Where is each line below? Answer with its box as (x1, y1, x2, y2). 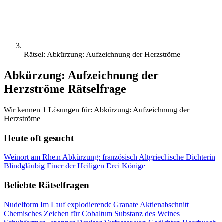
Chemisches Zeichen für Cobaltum (4, 209, 114, 218)
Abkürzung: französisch (62, 153, 139, 162)
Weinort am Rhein (4, 153, 62, 162)
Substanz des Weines (114, 209, 180, 218)
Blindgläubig (4, 162, 47, 170)
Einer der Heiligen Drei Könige (47, 162, 145, 170)
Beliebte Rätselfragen (4, 179, 89, 190)
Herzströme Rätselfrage (4, 82, 126, 95)
